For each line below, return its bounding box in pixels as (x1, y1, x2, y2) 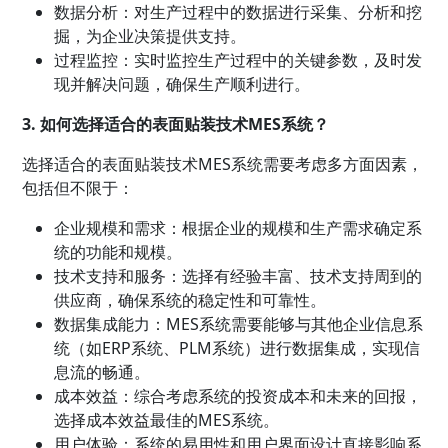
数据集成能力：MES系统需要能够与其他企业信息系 (54, 312, 424, 335)
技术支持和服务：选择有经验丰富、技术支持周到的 (54, 264, 423, 287)
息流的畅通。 (54, 360, 151, 383)
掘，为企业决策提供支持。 (54, 24, 247, 47)
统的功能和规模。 (54, 240, 183, 263)
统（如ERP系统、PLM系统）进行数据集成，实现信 (54, 336, 421, 359)
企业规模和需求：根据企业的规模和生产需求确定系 (54, 216, 423, 239)
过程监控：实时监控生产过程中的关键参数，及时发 (54, 48, 423, 71)
